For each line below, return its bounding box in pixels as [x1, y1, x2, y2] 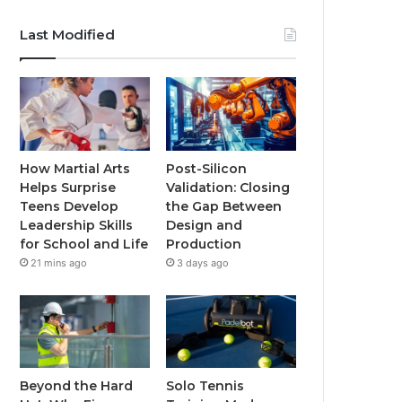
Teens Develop [20, 197, 119, 214]
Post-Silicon [166, 160, 248, 177]
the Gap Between [166, 197, 283, 214]
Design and [166, 216, 243, 233]
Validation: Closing [166, 179, 291, 196]
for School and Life [20, 235, 149, 252]
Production [166, 235, 242, 252]
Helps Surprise [20, 179, 117, 196]
